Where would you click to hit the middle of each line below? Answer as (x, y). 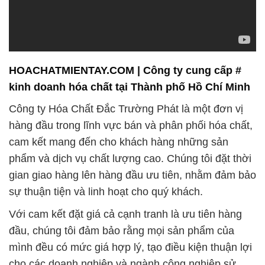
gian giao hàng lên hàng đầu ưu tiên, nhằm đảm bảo (132, 175)
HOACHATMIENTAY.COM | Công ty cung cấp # (125, 70)
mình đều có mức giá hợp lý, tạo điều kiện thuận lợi (130, 247)
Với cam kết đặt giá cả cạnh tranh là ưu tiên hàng (125, 214)
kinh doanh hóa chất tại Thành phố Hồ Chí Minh (130, 87)
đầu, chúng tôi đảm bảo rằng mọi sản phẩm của (122, 230)
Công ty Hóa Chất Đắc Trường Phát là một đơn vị (126, 109)
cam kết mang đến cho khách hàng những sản (119, 142)
